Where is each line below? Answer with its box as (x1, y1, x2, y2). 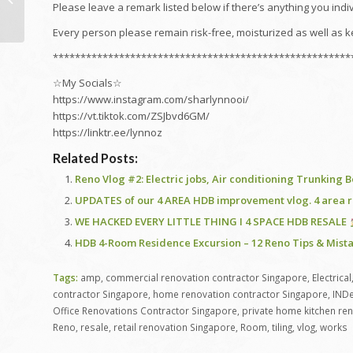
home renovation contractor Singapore (153, 288, 328, 301)
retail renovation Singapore (113, 321, 236, 334)
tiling (272, 321, 292, 334)
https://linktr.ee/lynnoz (53, 125, 162, 140)
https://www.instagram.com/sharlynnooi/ (53, 92, 249, 107)
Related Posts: (53, 150, 138, 166)
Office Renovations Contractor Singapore (53, 304, 237, 318)
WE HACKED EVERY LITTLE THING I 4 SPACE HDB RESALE (75, 214, 349, 229)
